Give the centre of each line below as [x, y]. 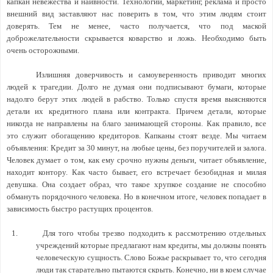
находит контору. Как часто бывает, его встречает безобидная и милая [136, 172]
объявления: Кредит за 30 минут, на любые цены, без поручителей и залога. [136, 147]
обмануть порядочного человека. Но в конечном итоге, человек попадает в [136, 196]
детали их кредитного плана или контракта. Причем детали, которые [136, 111]
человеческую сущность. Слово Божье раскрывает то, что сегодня [151, 257]
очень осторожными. [43, 50]
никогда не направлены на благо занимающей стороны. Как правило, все [136, 123]
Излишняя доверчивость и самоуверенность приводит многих [151, 74]
